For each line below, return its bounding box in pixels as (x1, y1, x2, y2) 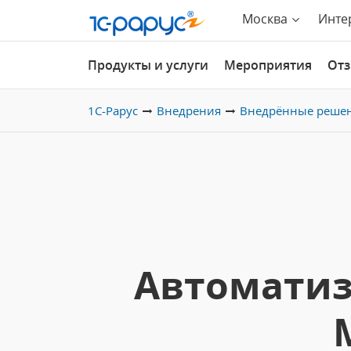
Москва (242, 10, 288, 27)
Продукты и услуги (88, 56, 208, 74)
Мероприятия (224, 56, 312, 74)
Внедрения (157, 103, 221, 118)
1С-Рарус (88, 103, 138, 118)
